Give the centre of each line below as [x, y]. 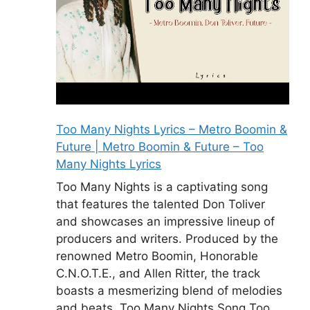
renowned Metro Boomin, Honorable [157, 256]
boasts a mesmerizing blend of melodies [169, 291]
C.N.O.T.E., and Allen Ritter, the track [158, 274]
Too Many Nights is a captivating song [162, 187]
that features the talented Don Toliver [161, 204]
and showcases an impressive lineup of [165, 222]
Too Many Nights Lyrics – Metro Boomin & [172, 129]
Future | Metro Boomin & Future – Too [160, 146]
